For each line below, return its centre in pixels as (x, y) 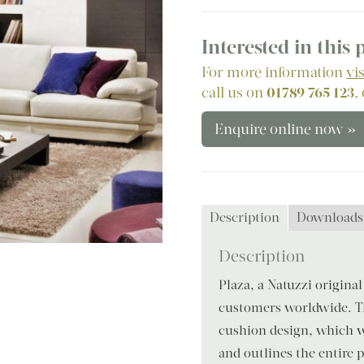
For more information (274, 72)
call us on (234, 92)
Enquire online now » (286, 129)
